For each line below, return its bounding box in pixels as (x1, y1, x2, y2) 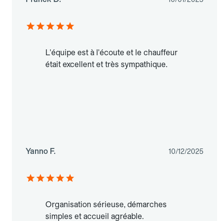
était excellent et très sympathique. (45, 60, 167, 70)
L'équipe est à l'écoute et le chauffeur (45, 48, 178, 58)
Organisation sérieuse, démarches (45, 200, 167, 210)
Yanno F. (26, 147, 56, 156)
